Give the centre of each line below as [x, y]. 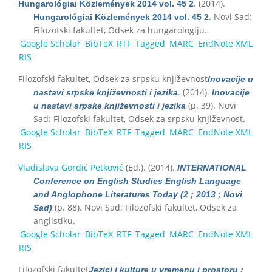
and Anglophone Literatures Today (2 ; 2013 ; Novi [138, 194]
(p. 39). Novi [211, 105]
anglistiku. [54, 220]
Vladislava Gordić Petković [71, 167]
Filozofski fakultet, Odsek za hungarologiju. [120, 30]
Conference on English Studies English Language [137, 181]
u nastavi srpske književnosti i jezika [110, 105]
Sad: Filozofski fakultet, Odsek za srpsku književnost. [139, 118]
